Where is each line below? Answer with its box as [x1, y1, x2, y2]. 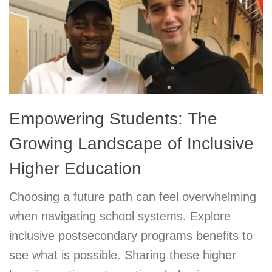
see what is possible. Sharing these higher [9, 248, 236, 262]
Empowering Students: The [9, 109, 217, 128]
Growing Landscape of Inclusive [9, 134, 254, 153]
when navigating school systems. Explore [9, 209, 231, 223]
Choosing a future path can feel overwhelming [9, 189, 256, 203]
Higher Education [9, 158, 141, 178]
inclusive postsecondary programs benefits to [9, 228, 253, 242]
